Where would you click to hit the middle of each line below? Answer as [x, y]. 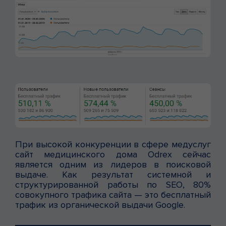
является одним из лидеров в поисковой [113, 165]
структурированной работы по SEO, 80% [113, 185]
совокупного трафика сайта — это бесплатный [113, 195]
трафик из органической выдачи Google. [100, 205]
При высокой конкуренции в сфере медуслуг [113, 145]
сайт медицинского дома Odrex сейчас [113, 155]
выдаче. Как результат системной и [113, 175]
